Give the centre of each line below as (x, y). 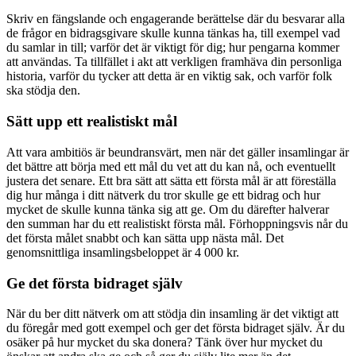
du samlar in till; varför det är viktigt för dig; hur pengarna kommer (173, 48)
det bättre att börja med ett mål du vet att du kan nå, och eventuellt (171, 166)
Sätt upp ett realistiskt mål (92, 122)
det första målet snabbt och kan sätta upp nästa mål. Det (145, 238)
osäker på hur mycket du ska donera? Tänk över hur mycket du (164, 342)
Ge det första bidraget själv (95, 283)
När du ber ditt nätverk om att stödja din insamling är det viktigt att (172, 314)
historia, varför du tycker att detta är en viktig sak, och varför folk (169, 76)
